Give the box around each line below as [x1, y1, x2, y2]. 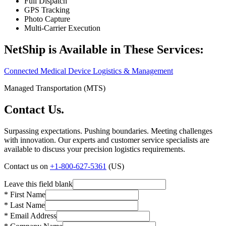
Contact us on [4, 161, 50, 171]
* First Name [4, 190, 45, 199]
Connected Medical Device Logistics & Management [4, 66, 173, 75]
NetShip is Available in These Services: [4, 42, 204, 56]
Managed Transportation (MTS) [4, 83, 105, 92]
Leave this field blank [4, 179, 73, 188]
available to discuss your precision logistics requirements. [4, 144, 187, 153]
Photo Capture [24, 14, 70, 23]
